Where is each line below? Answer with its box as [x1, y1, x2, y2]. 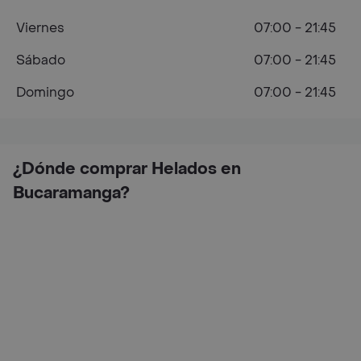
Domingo [16, 84, 74, 101]
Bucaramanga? [13, 183, 130, 204]
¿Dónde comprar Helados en [13, 159, 241, 180]
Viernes [16, 19, 64, 36]
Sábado [16, 52, 65, 68]
